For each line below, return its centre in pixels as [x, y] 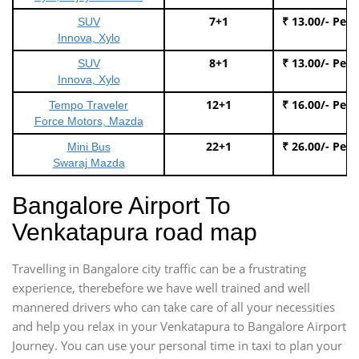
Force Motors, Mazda [89, 121]
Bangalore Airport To [121, 205]
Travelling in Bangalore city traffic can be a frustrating [159, 268]
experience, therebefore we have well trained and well [161, 287]
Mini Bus [89, 146]
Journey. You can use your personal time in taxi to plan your [177, 345]
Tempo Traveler [89, 105]
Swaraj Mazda [89, 162]
